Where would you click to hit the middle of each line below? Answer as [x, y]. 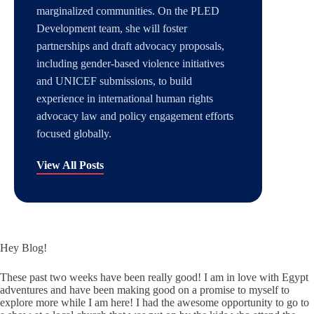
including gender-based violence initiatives [130, 64]
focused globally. [74, 134]
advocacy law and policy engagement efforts [135, 116]
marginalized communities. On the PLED [128, 11]
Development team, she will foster [112, 29]
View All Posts [70, 165]
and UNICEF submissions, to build [114, 81]
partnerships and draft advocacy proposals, [130, 46]
